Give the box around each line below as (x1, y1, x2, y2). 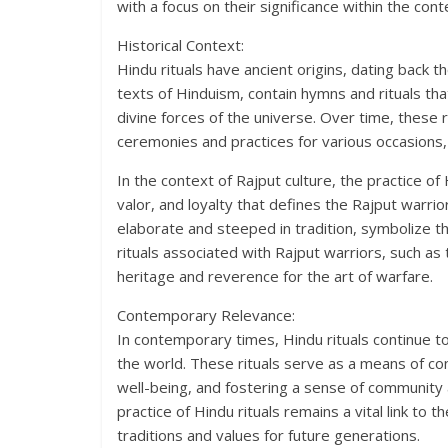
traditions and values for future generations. (117, 425, 420, 445)
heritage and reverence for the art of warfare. (117, 266, 433, 286)
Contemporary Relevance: (117, 305, 295, 325)
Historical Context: (117, 35, 244, 55)
